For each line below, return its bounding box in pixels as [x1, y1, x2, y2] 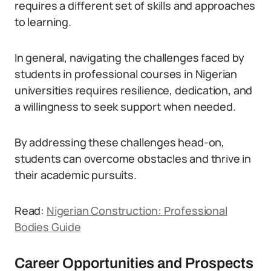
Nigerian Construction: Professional [46, 203, 227, 218]
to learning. [15, 15, 71, 29]
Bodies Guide [15, 220, 81, 234]
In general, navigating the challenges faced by [15, 50, 244, 65]
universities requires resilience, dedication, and [15, 83, 253, 97]
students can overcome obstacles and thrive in [15, 151, 251, 166]
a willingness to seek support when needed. [15, 99, 236, 114]
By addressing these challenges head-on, [15, 135, 224, 149]
